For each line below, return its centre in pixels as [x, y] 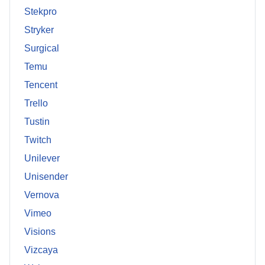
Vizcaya [41, 250]
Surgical [42, 49]
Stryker [39, 30]
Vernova [42, 195]
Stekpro [41, 12]
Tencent [41, 85]
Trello [36, 104]
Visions [40, 232]
